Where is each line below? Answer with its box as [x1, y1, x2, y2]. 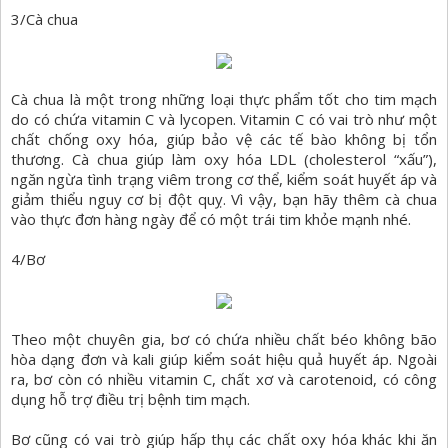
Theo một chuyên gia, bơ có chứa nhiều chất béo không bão [11, 329, 437, 350]
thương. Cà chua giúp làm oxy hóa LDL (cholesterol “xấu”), [11, 149, 437, 170]
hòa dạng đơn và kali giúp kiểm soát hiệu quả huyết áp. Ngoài [11, 349, 437, 370]
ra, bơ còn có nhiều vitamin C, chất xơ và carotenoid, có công [11, 369, 437, 390]
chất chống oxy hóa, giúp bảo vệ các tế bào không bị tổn [11, 129, 437, 150]
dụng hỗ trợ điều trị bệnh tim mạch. [11, 389, 250, 410]
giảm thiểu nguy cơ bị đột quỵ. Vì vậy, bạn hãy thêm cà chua [11, 189, 437, 210]
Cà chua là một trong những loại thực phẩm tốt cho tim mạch [11, 89, 437, 110]
